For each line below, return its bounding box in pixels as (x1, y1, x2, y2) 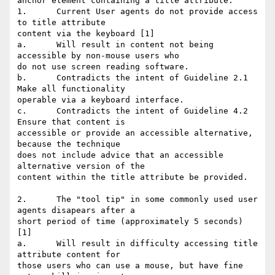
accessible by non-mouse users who (17, 51, 179, 61)
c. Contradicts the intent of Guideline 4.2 (17, 106, 27, 116)
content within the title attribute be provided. (17, 172, 248, 182)
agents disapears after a (17, 206, 135, 215)
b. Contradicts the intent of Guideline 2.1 (17, 73, 27, 83)
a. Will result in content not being (17, 40, 27, 50)
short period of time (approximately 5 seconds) (17, 217, 243, 227)
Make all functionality (17, 84, 125, 94)
